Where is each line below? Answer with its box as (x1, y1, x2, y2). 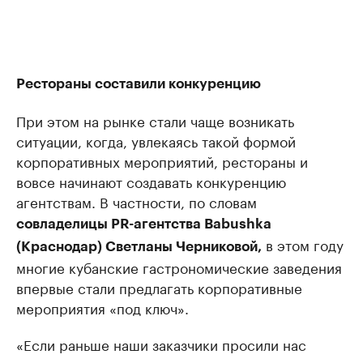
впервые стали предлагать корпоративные (16, 276, 302, 298)
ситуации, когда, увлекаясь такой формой (16, 130, 296, 152)
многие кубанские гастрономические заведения (16, 256, 342, 278)
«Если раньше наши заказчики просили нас (16, 333, 306, 355)
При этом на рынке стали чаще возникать (16, 109, 294, 131)
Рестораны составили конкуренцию (16, 77, 261, 92)
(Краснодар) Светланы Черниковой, (16, 240, 262, 254)
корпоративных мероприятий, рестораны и (16, 150, 308, 172)
